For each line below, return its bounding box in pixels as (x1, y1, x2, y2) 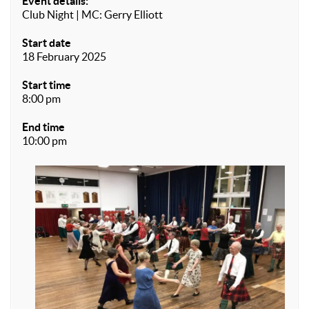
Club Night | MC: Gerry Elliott (22, 8, 163, 21)
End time (22, 121, 65, 133)
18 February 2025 (22, 50, 106, 63)
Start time (22, 79, 71, 91)
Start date (22, 37, 71, 49)
